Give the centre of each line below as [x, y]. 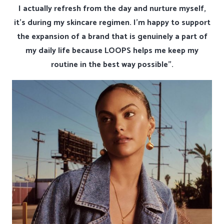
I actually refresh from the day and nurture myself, [112, 8]
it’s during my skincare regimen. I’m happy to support [112, 22]
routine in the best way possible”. [112, 64]
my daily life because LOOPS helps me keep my [112, 50]
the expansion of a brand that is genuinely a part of [112, 36]
